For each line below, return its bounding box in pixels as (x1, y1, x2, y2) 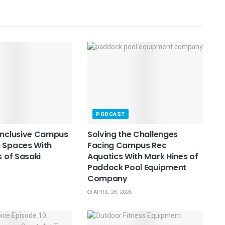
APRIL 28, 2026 (91, 188, 132, 197)
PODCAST (95, 110, 125, 119)
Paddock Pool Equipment (87, 162, 186, 174)
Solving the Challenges (87, 129, 178, 141)
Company (87, 173, 128, 185)
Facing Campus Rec (87, 140, 167, 152)
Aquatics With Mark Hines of (87, 151, 198, 163)
